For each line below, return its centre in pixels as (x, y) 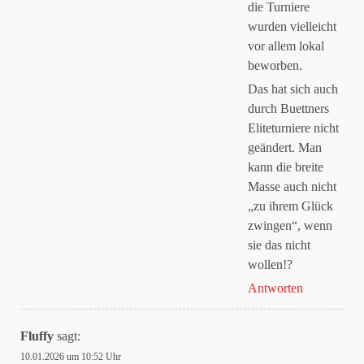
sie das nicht (279, 245)
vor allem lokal (286, 46)
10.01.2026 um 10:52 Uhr (71, 357)
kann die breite (286, 167)
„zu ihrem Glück (290, 206)
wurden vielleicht (292, 26)
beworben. (275, 65)
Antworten (275, 288)
